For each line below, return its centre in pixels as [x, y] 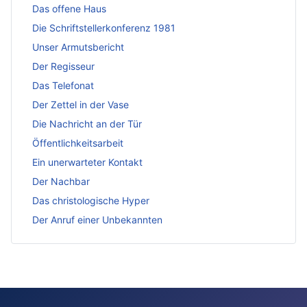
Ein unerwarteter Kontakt [87, 162]
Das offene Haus [69, 9]
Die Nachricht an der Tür [87, 124]
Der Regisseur [63, 66]
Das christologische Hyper [91, 201]
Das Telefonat [63, 86]
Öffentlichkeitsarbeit [78, 143]
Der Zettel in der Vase [81, 105]
